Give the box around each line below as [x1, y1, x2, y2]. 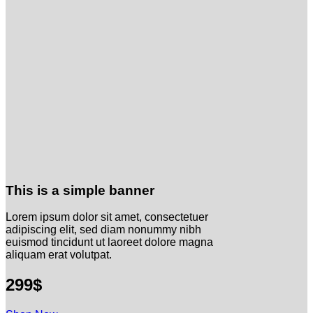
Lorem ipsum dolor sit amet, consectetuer [6, 211, 208, 224]
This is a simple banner [6, 182, 154, 198]
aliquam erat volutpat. [6, 249, 112, 261]
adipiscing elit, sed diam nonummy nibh [6, 224, 201, 236]
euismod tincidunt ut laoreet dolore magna [6, 236, 213, 249]
